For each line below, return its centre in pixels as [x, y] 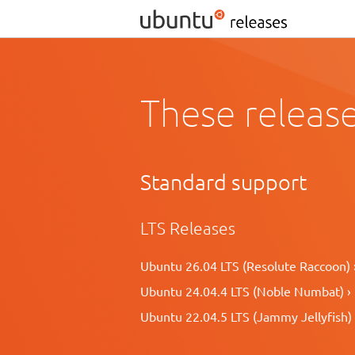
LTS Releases [188, 228]
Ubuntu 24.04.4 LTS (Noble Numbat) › [246, 291]
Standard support [223, 182]
